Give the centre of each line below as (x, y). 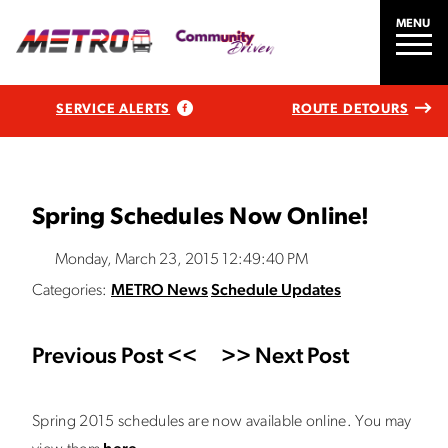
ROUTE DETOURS (350, 109)
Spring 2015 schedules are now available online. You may (222, 422)
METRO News (159, 291)
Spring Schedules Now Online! (201, 218)
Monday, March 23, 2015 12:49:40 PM (181, 260)
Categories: (69, 291)
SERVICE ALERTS (113, 109)
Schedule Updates (276, 291)
